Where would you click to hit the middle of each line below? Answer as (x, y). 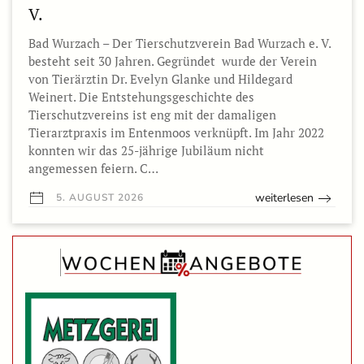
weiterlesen (284, 198)
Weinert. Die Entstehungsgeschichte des (141, 97)
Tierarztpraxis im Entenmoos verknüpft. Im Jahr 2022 (176, 133)
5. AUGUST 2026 (98, 198)
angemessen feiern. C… (93, 169)
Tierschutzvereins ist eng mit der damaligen (152, 115)
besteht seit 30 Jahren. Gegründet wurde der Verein (173, 61)
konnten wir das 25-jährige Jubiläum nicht (146, 151)
